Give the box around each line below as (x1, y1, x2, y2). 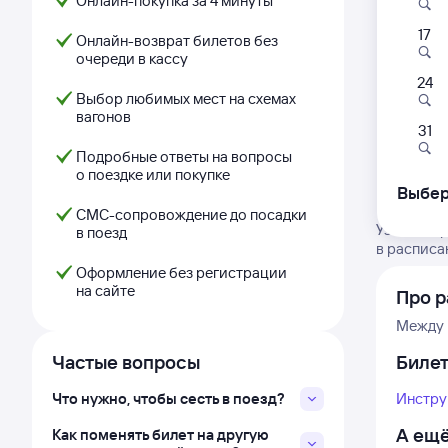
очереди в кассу (76, 49, 188, 68)
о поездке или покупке (76, 165, 230, 184)
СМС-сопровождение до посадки (76, 205, 307, 224)
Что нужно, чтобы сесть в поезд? (52, 389, 285, 408)
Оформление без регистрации (76, 263, 287, 282)
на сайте (76, 281, 135, 300)
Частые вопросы (52, 350, 200, 374)
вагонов (76, 107, 131, 126)
